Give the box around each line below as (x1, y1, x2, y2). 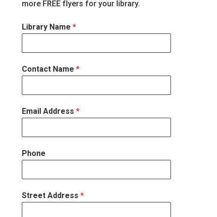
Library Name (21, 22, 73, 32)
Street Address (21, 191, 80, 201)
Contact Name (21, 64, 76, 74)
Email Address (21, 107, 76, 116)
